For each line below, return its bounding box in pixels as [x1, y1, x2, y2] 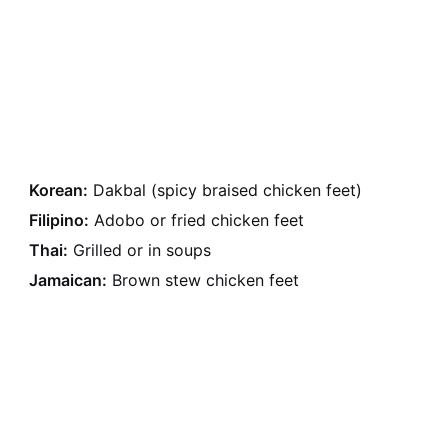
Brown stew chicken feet [107, 270, 300, 290]
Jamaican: [29, 270, 108, 290]
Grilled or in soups [68, 240, 212, 260]
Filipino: [29, 210, 90, 230]
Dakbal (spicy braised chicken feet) [88, 180, 363, 200]
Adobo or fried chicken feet [89, 210, 305, 230]
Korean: [29, 180, 89, 200]
